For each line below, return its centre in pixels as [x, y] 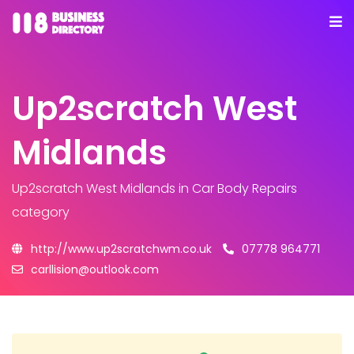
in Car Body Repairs [236, 188]
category [41, 212]
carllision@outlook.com [95, 269]
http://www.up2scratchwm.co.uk [121, 249]
